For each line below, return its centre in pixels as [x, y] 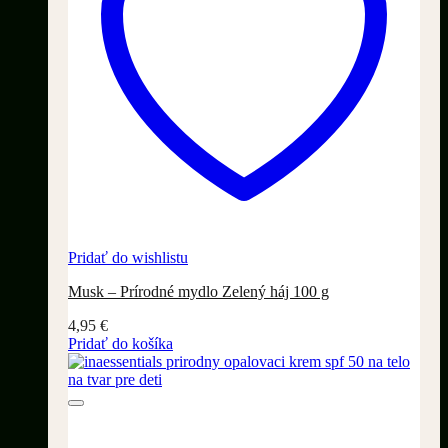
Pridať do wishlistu [128, 258]
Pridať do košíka [120, 344]
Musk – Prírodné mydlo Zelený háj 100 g [198, 292]
